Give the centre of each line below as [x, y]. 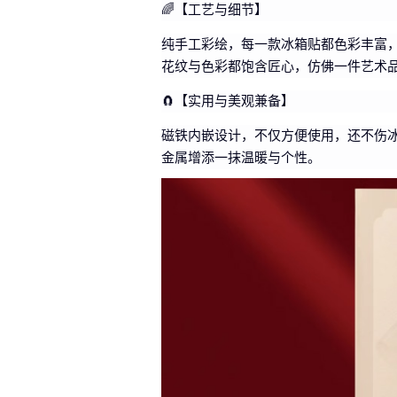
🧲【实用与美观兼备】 [228, 101]
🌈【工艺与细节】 [214, 9]
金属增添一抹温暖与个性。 [241, 157]
